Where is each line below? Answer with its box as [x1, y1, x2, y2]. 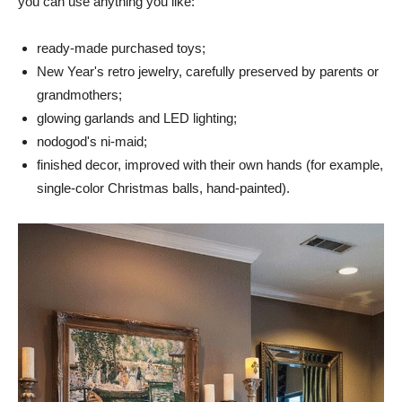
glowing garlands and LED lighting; [37, 109, 237, 126]
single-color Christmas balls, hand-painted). [37, 179, 290, 196]
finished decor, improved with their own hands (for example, [37, 156, 383, 172]
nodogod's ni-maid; [37, 133, 147, 149]
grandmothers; [37, 86, 122, 102]
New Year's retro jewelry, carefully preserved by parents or [37, 63, 379, 79]
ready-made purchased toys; [37, 39, 205, 56]
